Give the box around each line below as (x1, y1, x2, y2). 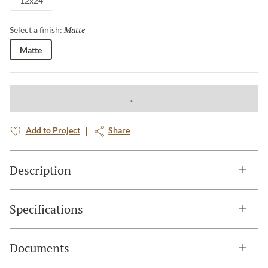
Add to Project (25, 125, 80, 136)
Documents (10, 239, 69, 256)
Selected (86, 24, 117, 35)
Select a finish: (10, 25, 62, 35)
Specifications (10, 200, 83, 217)
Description (10, 162, 71, 178)
